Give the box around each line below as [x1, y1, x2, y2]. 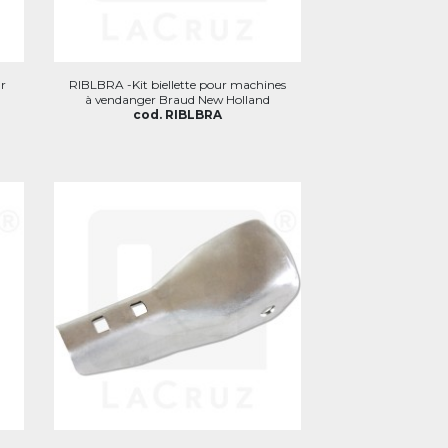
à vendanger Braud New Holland [84, 92, 270, 107]
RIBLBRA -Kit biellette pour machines [68, 77, 286, 92]
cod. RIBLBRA [132, 107, 222, 122]
